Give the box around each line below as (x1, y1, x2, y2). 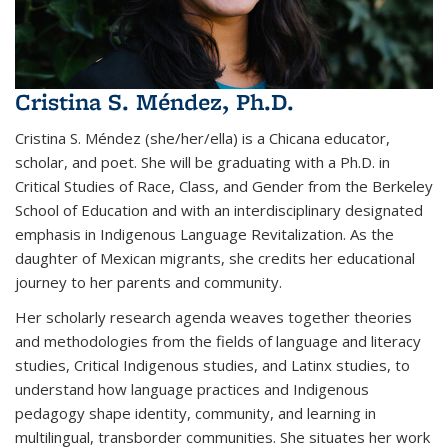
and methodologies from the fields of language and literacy (15, 330, 421, 351)
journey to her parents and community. (15, 271, 282, 292)
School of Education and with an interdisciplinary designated (15, 199, 423, 220)
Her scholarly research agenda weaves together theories (15, 306, 412, 327)
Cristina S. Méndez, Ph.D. (15, 85, 294, 117)
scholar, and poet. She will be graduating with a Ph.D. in (15, 151, 390, 172)
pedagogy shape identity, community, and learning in (15, 402, 376, 423)
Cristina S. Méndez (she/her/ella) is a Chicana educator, (15, 127, 390, 148)
